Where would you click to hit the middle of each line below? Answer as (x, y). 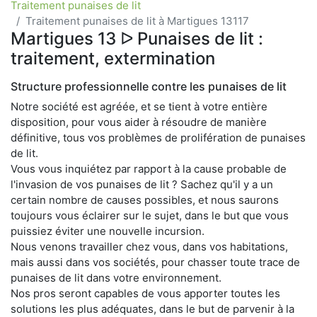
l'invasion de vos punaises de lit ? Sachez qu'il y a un (142, 184)
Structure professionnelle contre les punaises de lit (149, 86)
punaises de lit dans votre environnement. (116, 277)
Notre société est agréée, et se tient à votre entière (139, 106)
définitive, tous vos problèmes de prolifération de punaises (158, 137)
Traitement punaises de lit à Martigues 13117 (137, 21)
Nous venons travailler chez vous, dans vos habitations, (149, 246)
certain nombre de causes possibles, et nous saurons (145, 200)
